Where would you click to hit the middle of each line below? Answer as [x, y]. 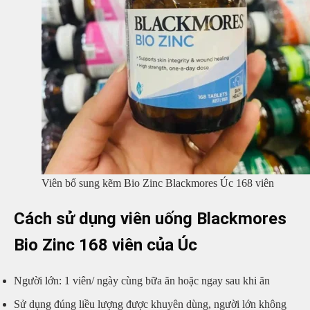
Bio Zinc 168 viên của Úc [106, 245]
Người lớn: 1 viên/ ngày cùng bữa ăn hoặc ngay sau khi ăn [142, 280]
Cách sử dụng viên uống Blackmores [150, 218]
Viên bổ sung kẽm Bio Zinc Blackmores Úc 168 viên [158, 183]
